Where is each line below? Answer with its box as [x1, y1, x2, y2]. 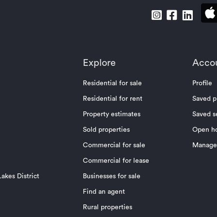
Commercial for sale [82, 142, 145, 149]
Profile [192, 80, 213, 87]
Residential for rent [82, 95, 142, 103]
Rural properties [82, 204, 132, 211]
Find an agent [82, 188, 125, 196]
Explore [82, 58, 116, 68]
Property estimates [82, 111, 140, 118]
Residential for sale [82, 80, 142, 87]
